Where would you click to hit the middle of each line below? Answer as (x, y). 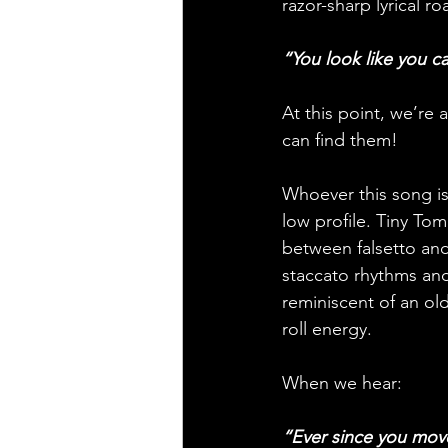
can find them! (340, 139)
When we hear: (344, 382)
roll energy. (327, 328)
